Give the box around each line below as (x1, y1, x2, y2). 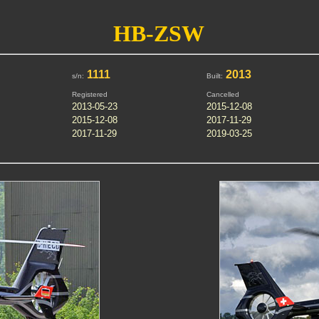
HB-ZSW (113, 21, 204, 46)
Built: (206, 72, 223, 80)
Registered (71, 90, 108, 98)
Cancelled (206, 90, 239, 98)
